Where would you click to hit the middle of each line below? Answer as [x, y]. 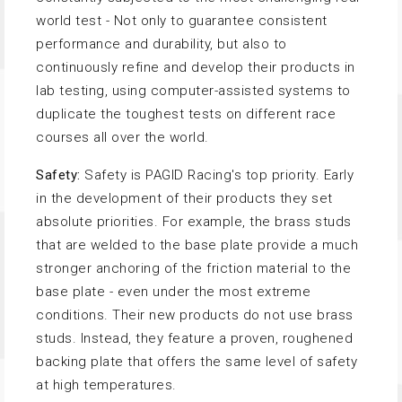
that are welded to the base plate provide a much [197, 245]
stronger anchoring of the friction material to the [193, 269]
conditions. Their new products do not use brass [195, 315]
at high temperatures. [106, 385]
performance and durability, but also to [162, 44]
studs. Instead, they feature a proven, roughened [194, 339]
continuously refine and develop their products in [196, 68]
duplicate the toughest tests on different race [186, 114]
